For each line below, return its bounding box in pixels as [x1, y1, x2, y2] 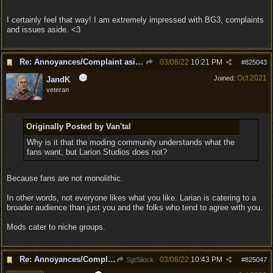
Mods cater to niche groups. [7, 222, 105, 232]
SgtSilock [124, 256, 154, 263]
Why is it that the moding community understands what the [26, 138, 235, 147]
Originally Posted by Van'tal [26, 122, 131, 131]
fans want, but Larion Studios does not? [26, 147, 167, 157]
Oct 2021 [237, 74, 267, 82]
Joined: [214, 74, 237, 82]
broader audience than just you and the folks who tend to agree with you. [7, 203, 263, 212]
